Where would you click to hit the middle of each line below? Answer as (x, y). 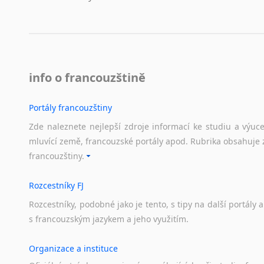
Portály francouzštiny (71, 108)
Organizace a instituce (74, 249)
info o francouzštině (88, 78)
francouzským (63, 219)
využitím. (171, 219)
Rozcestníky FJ (57, 186)
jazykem (109, 219)
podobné (97, 204)
